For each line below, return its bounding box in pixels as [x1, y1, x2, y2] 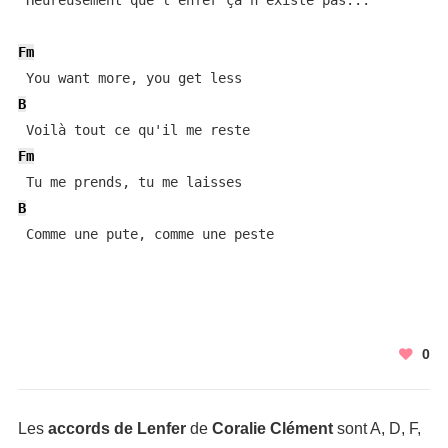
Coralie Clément [211, 420, 333, 437]
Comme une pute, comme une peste [17, 226, 274, 242]
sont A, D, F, [332, 420, 421, 437]
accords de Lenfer [47, 420, 186, 437]
